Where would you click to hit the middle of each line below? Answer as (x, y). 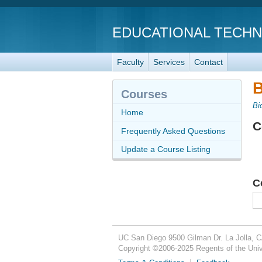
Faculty (130, 62)
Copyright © (138, 249)
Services (169, 62)
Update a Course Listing (166, 149)
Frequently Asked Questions (173, 131)
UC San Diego (142, 238)
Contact (208, 62)
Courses (144, 94)
